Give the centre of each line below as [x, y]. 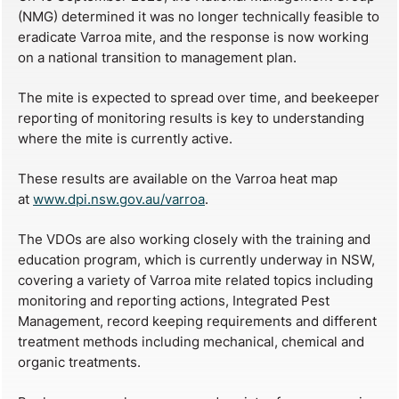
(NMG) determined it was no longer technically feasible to [199, 16]
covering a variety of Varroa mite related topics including [195, 280]
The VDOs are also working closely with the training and [194, 239]
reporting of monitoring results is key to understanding [191, 118]
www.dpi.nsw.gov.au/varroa [119, 199]
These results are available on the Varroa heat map [178, 178]
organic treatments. [79, 362]
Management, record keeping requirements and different [197, 321]
